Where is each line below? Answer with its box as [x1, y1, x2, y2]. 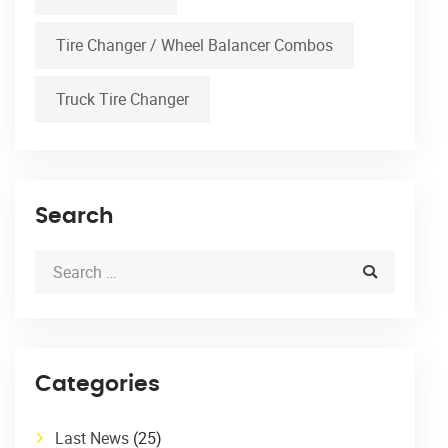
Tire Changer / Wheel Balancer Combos [56, 34, 333, 57]
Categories [35, 373, 160, 396]
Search [35, 205, 114, 228]
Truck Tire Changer [56, 88, 189, 111]
